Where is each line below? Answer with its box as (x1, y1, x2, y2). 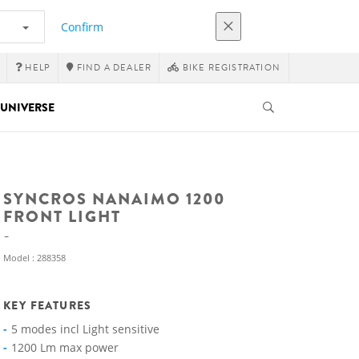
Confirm (61, 18, 103, 34)
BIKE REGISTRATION (179, 61, 280, 75)
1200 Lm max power (11, 340, 119, 355)
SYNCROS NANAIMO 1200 (3, 188, 225, 211)
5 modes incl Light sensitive (11, 321, 159, 337)
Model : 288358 (3, 252, 66, 264)
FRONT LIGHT (3, 205, 121, 228)
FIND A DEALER (74, 61, 152, 75)
